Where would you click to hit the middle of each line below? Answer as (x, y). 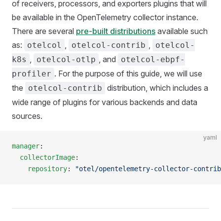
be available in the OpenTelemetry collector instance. (105, 17)
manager (26, 146)
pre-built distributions (116, 31)
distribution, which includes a (157, 88)
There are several (44, 31)
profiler (32, 74)
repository (39, 168)
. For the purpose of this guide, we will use (128, 73)
